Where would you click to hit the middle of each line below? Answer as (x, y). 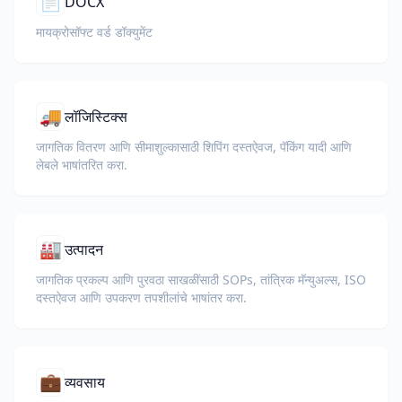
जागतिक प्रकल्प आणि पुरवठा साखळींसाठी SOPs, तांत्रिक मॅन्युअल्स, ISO (201, 280)
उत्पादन (84, 249)
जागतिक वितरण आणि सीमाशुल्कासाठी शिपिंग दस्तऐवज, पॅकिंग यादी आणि (194, 147)
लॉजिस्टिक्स (96, 117)
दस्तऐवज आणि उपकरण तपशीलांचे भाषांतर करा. (141, 297)
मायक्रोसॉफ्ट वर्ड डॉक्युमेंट (94, 32)
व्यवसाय (85, 382)
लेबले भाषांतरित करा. (82, 165)
